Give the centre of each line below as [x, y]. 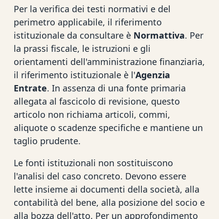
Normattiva [159, 35]
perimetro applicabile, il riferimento [88, 22]
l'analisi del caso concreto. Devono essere [100, 176]
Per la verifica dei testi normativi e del [92, 9]
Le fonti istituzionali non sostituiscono [93, 163]
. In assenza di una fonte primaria [116, 88]
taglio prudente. [47, 141]
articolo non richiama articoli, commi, [92, 114]
